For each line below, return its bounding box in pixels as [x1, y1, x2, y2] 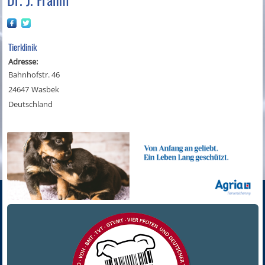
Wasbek [31, 84, 60, 95]
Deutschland [8, 99, 53, 110]
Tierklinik [8, 40, 37, 54]
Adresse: [8, 56, 38, 67]
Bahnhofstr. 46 [8, 69, 60, 80]
